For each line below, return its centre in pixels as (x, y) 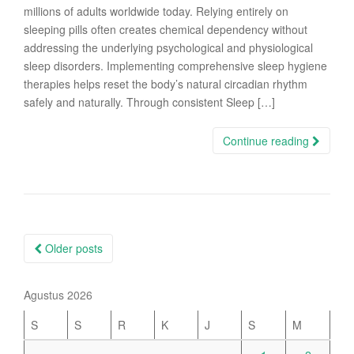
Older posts (72, 248)
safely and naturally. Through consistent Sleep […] (149, 102)
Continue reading (267, 141)
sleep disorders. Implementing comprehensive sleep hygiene (175, 66)
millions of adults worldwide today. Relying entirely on (156, 11)
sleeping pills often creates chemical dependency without (166, 29)
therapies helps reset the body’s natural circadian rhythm (166, 84)
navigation (74, 269)
